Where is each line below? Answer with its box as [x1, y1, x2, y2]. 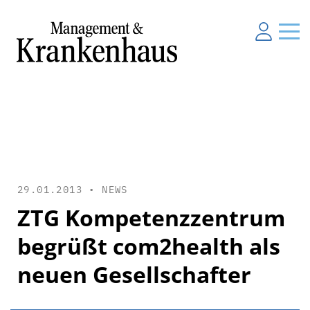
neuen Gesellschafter [17, 259, 251, 289]
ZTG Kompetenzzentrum [17, 202, 285, 232]
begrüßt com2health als [17, 230, 280, 261]
